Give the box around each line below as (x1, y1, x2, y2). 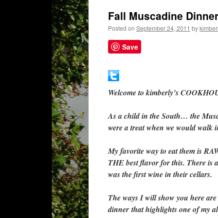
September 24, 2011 (136, 24, 190, 32)
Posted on (108, 24, 135, 32)
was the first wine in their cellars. (108, 169, 212, 180)
